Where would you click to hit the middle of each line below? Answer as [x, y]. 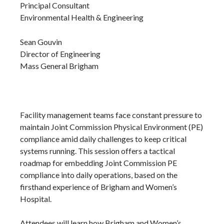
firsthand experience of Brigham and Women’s [98, 186]
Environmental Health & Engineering [82, 17]
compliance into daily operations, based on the [99, 174]
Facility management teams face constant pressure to [111, 114]
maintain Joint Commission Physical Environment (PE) [111, 126]
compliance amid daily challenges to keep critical [103, 138]
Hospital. [36, 198]
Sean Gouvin [41, 41]
